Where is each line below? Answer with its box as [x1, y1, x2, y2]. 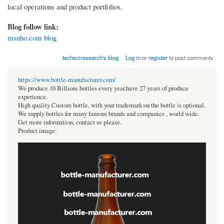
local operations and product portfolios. [7, 1, 122, 12]
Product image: [18, 126, 57, 135]
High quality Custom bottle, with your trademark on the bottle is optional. [18, 101, 205, 110]
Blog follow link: [7, 21, 61, 32]
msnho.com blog [7, 32, 56, 43]
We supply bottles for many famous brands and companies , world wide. [18, 109, 199, 118]
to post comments [167, 53, 214, 62]
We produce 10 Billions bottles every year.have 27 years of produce [18, 84, 188, 93]
